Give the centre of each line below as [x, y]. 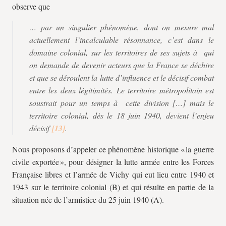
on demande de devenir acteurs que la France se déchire [122, 65]
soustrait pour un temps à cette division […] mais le [122, 103]
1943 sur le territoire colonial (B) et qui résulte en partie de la [113, 187]
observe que [31, 6]
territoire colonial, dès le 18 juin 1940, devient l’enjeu [122, 115]
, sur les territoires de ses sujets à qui [150, 52]
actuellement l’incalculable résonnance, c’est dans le [122, 40]
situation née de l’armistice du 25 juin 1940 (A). [88, 200]
